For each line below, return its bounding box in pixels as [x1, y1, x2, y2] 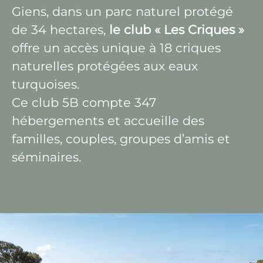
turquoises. [12, 77, 79, 92]
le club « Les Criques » [109, 22, 244, 37]
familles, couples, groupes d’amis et [12, 131, 230, 146]
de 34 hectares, [12, 22, 109, 37]
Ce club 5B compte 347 [12, 95, 156, 110]
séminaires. [12, 150, 81, 164]
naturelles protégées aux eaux [12, 59, 198, 73]
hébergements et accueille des [12, 113, 204, 128]
